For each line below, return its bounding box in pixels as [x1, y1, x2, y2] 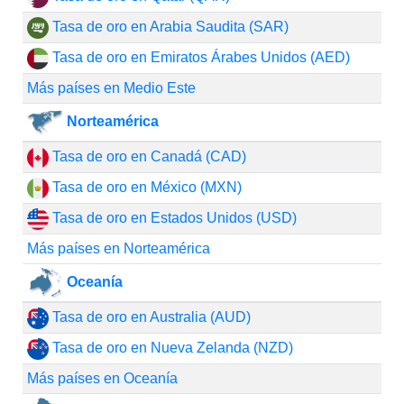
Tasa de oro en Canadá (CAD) [48, 149, 246, 164]
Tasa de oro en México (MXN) [48, 179, 242, 195]
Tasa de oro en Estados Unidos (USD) [48, 210, 297, 225]
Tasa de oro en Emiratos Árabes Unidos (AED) [48, 50, 350, 65]
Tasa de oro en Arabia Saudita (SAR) [48, 19, 289, 34]
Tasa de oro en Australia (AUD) [48, 309, 251, 325]
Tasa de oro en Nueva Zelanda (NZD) [48, 340, 293, 355]
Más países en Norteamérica [26, 241, 210, 256]
